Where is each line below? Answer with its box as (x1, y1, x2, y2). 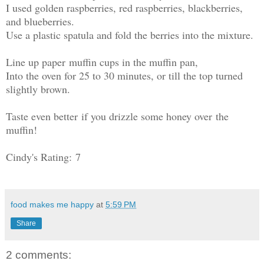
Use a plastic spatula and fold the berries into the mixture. (6, 28, 253, 42)
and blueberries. (6, 14, 74, 29)
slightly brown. (6, 82, 70, 97)
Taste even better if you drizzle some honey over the (6, 109, 229, 124)
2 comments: (6, 249, 71, 262)
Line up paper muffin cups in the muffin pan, (6, 55, 198, 70)
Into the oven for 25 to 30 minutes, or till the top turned (6, 68, 243, 83)
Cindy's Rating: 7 (6, 150, 81, 164)
